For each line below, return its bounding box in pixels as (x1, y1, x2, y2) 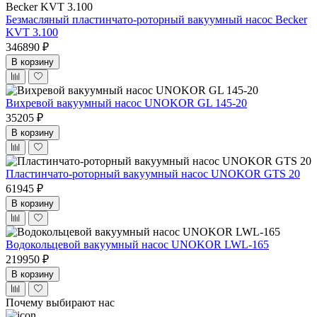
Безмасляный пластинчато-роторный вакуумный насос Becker (6, 13, 307, 25)
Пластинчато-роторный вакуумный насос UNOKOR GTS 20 (6, 167, 300, 180)
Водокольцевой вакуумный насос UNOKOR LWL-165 (6, 238, 269, 250)
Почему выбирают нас (6, 296, 115, 309)
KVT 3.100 (6, 25, 58, 38)
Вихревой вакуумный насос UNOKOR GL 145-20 (6, 96, 247, 109)
